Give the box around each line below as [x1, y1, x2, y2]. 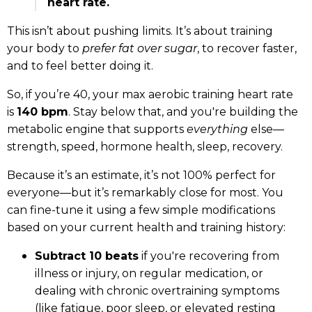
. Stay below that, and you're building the [68, 105, 298, 119]
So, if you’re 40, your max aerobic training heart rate [7, 88, 293, 102]
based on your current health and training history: [7, 221, 286, 235]
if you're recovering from [139, 249, 279, 263]
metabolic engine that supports [7, 123, 187, 136]
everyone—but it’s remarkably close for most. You [7, 186, 283, 200]
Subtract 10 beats [35, 249, 139, 263]
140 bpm [17, 105, 68, 119]
